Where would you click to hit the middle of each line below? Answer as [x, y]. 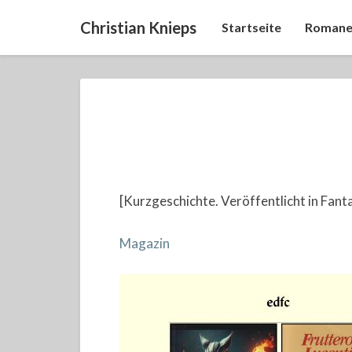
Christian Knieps [138, 27]
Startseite [251, 27]
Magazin [145, 243]
